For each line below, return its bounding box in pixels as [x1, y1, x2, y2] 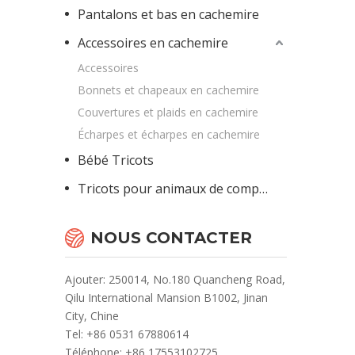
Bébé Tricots [78, 151, 154, 169]
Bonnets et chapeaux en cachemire [78, 82, 259, 97]
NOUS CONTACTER [90, 228, 252, 247]
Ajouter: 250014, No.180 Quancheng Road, [65, 272, 285, 287]
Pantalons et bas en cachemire [78, 6, 259, 23]
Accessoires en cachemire [78, 34, 228, 52]
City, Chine [65, 308, 119, 323]
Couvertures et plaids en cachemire [78, 105, 258, 120]
